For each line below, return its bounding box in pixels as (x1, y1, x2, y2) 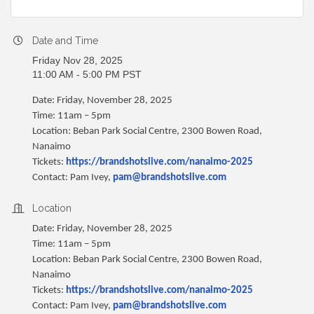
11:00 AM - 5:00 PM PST (32, 69, 142, 81)
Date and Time (32, 35, 98, 47)
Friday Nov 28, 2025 (32, 55, 123, 67)
